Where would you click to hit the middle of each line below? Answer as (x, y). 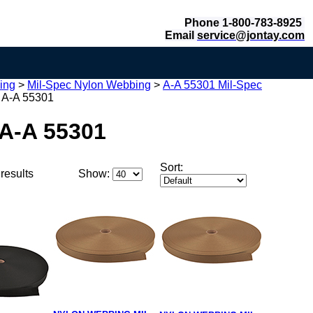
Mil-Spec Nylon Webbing (89, 85)
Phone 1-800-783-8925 (245, 23)
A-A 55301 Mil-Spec (212, 85)
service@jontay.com (251, 35)
